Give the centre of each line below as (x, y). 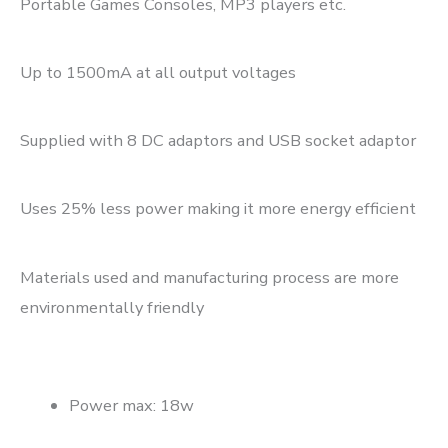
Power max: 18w (132, 405)
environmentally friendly (112, 307)
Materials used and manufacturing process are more (209, 277)
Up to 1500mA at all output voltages (158, 73)
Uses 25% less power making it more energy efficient (218, 209)
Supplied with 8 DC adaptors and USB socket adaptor (218, 141)
